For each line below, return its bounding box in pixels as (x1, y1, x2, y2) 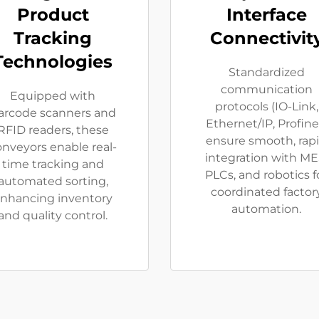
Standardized (228, 66, 305, 79)
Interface (226, 4, 307, 25)
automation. (231, 202, 301, 216)
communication (220, 83, 313, 96)
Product (16, 4, 89, 25)
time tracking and (1, 157, 104, 171)
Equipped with (10, 89, 95, 103)
